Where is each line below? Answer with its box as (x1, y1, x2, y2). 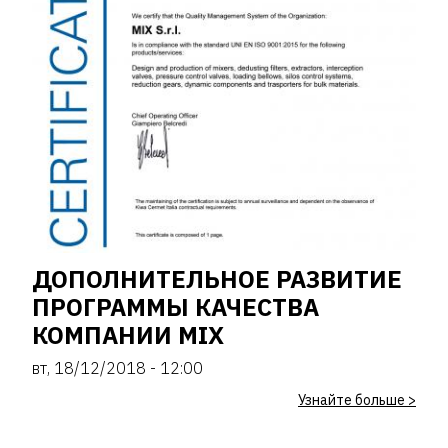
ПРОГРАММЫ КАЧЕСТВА (32, 291, 319, 323)
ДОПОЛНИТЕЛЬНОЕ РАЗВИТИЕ (32, 263, 402, 295)
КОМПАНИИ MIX (32, 319, 224, 351)
